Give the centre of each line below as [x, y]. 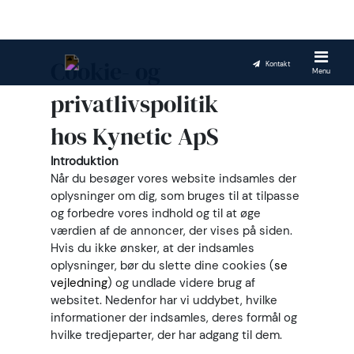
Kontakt [277, 64]
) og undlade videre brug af [181, 283]
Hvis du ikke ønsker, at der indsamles [153, 248]
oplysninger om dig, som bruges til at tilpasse [175, 196]
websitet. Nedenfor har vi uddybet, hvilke [164, 300]
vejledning [79, 283]
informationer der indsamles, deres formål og [174, 318]
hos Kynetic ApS [135, 136]
